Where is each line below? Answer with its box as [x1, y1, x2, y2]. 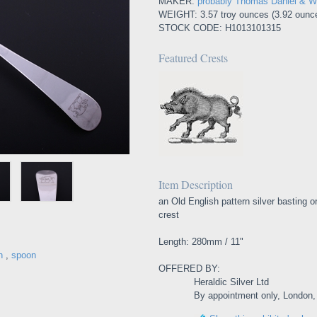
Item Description [158, 177, 233, 192]
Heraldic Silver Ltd [194, 277, 269, 287]
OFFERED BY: [158, 263, 220, 274]
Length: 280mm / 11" [158, 236, 243, 247]
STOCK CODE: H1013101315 [158, 23, 281, 33]
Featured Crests [158, 50, 228, 65]
